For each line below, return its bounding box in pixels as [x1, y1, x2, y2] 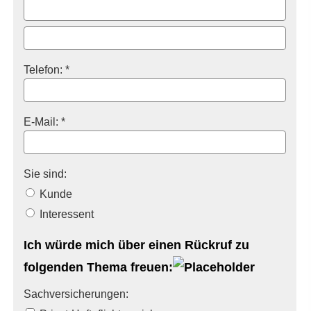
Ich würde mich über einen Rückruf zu [24, 238, 249, 252]
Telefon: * [24, 63, 69, 76]
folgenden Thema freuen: [24, 260, 173, 274]
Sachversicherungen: [24, 287, 128, 300]
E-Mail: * [24, 115, 65, 128]
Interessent [37, 208, 94, 220]
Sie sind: [24, 167, 67, 180]
